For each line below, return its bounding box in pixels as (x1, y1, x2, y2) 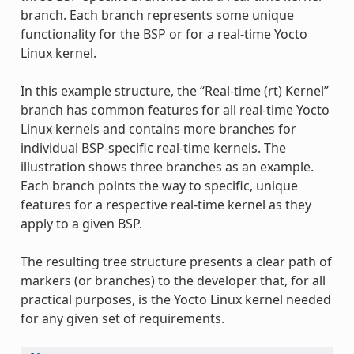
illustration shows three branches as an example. (20, 157, 314, 175)
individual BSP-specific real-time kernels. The (20, 138, 286, 156)
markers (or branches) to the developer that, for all (20, 271, 326, 289)
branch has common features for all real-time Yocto (20, 100, 330, 119)
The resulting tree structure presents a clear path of (20, 252, 332, 270)
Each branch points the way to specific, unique (20, 176, 298, 194)
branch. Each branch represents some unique (20, 6, 294, 24)
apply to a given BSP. (20, 214, 142, 232)
